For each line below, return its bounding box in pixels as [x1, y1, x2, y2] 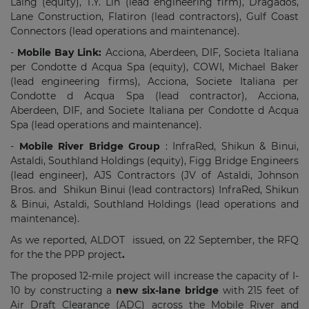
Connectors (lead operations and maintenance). [10, 25, 239, 37]
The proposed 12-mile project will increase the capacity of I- [10, 270, 299, 282]
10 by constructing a [10, 284, 117, 297]
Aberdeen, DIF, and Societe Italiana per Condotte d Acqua [10, 104, 299, 117]
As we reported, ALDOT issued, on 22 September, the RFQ [10, 234, 299, 246]
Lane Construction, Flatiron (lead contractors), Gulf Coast [10, 10, 299, 23]
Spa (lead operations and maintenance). [10, 119, 201, 131]
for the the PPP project [10, 248, 122, 261]
